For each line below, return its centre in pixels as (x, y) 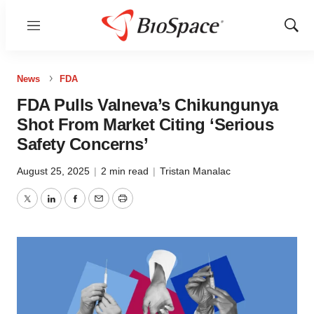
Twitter (43, 207)
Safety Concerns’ (82, 144)
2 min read (126, 171)
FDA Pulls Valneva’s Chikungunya (148, 105)
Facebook (99, 207)
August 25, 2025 (55, 171)
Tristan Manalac (195, 171)
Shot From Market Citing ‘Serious (145, 124)
